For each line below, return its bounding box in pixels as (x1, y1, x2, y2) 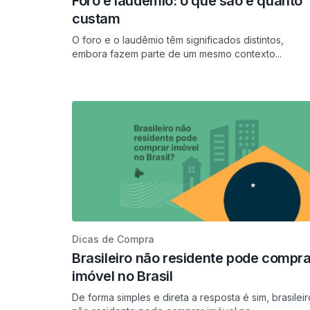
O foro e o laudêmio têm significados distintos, (72, 34, 284, 46)
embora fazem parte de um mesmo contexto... (72, 48, 282, 60)
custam (72, 10, 120, 27)
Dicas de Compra (72, 233, 154, 245)
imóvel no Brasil (72, 268, 173, 284)
